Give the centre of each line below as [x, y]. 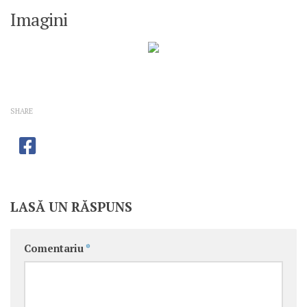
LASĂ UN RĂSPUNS [71, 206]
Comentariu [55, 248]
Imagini [39, 19]
